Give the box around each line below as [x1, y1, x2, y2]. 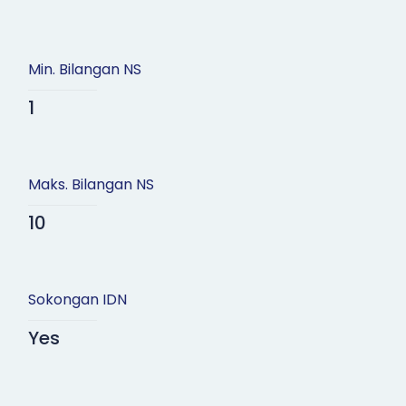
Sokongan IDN [27, 289, 127, 311]
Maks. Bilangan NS [27, 174, 154, 196]
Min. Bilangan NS [27, 59, 141, 81]
